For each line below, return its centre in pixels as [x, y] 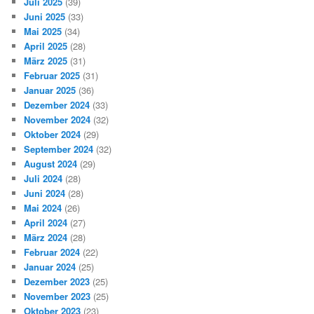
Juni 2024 [45, 193]
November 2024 [57, 120]
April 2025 [46, 46]
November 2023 [57, 296]
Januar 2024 [50, 267]
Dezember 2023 [57, 282]
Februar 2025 [52, 76]
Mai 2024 [43, 208]
